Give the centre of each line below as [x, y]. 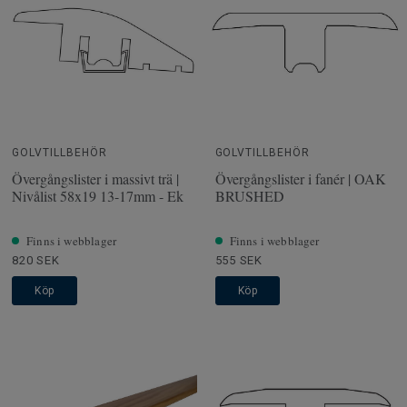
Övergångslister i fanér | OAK [300, 178]
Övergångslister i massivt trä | [95, 178]
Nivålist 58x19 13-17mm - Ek [98, 195]
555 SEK [238, 260]
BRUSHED [249, 195]
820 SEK [36, 260]
